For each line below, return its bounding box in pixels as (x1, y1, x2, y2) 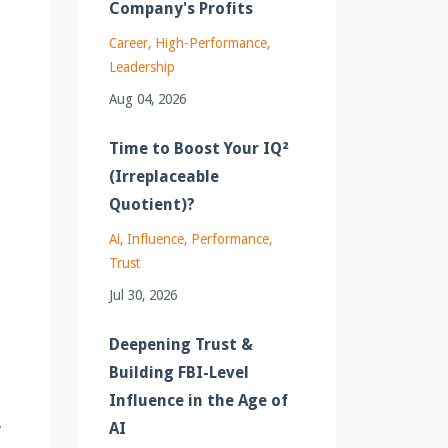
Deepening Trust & (108, 334, 253, 354)
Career (108, 34, 148, 51)
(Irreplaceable (108, 166, 219, 186)
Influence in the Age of (108, 390, 288, 410)
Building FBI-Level (108, 362, 249, 382)
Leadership (108, 58, 175, 75)
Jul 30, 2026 (108, 286, 177, 303)
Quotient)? (108, 194, 195, 214)
